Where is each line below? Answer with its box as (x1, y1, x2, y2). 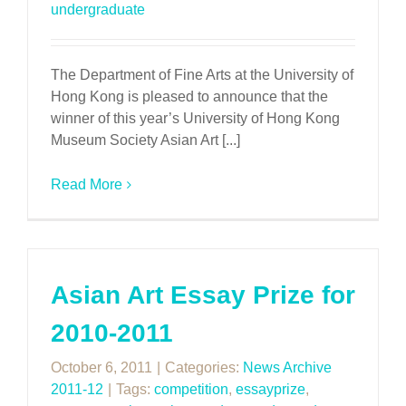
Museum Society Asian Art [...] (51, 132, 240, 148)
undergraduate (51, 2, 145, 17)
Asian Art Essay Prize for (51, 281, 355, 309)
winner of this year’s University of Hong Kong (51, 111, 340, 126)
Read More (51, 177, 122, 192)
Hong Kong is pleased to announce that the (51, 89, 328, 104)
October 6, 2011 (51, 360, 152, 375)
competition (154, 382, 228, 397)
